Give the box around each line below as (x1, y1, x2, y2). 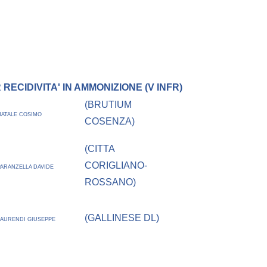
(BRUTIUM (85, 100, 132, 110)
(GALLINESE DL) (85, 213, 160, 223)
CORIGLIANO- (85, 160, 148, 171)
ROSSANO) (85, 177, 136, 188)
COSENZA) (85, 116, 135, 127)
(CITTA (85, 144, 115, 154)
